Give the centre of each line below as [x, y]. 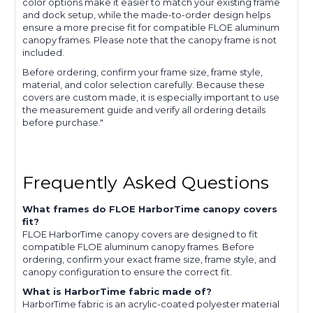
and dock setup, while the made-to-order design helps [146, 15]
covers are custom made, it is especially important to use [151, 97]
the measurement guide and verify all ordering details [144, 110]
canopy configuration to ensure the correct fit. [127, 272]
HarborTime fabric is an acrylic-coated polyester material [151, 304]
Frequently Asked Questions [146, 183]
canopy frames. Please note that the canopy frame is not [150, 40]
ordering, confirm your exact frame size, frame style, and [149, 260]
